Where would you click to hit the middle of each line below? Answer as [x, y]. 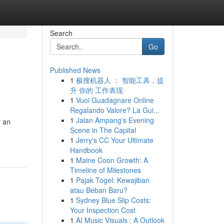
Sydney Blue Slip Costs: [113, 200]
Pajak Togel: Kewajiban [112, 180]
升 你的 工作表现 [96, 90]
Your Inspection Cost [102, 210]
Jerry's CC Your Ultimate [114, 140]
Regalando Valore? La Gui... [114, 110]
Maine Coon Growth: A [112, 160]
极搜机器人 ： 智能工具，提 [120, 80]
